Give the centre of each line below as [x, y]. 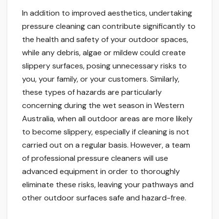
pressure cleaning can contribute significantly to [109, 26]
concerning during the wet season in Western [103, 106]
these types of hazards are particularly [92, 92]
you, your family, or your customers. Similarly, [101, 79]
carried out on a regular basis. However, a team [106, 145]
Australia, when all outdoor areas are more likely [107, 119]
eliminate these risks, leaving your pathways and [108, 185]
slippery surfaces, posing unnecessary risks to [104, 66]
